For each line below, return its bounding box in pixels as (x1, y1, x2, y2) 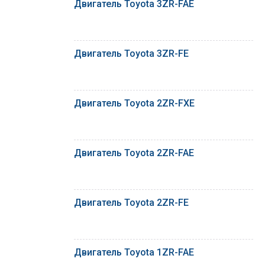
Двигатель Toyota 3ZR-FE (74, 48, 189, 60)
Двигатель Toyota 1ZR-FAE (74, 247, 194, 258)
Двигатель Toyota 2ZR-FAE (74, 147, 194, 159)
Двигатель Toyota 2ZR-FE (74, 197, 189, 209)
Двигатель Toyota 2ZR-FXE (74, 98, 195, 109)
